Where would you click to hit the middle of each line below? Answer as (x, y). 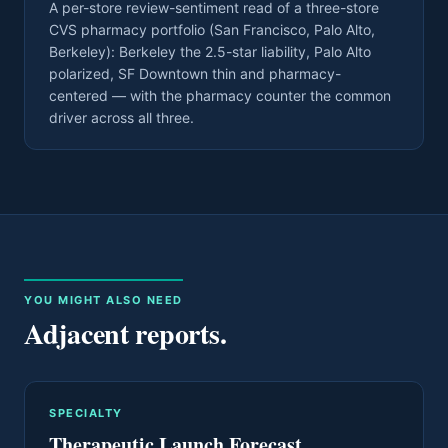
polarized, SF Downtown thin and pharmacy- (195, 73)
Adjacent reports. (125, 333)
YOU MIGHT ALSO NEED (103, 300)
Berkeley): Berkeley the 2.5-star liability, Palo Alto (210, 51)
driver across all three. (121, 117)
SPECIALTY (86, 413)
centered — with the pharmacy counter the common (220, 95)
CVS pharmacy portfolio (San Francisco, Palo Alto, (212, 29)
